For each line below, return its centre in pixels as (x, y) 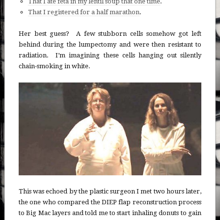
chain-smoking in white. (54, 66)
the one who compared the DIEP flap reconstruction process (110, 202)
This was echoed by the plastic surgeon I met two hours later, (110, 192)
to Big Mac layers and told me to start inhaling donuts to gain (110, 213)
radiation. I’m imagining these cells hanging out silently (110, 55)
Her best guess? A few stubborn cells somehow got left (110, 34)
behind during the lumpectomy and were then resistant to (110, 44)
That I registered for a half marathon (84, 12)
